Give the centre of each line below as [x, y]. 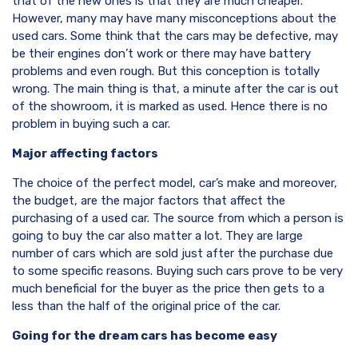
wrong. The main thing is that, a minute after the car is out [175, 89]
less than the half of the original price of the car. [146, 306]
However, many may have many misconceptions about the [174, 19]
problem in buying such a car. [91, 124]
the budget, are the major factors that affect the [149, 201]
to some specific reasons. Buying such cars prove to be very [177, 271]
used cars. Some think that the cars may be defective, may [175, 36]
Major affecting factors [85, 154]
